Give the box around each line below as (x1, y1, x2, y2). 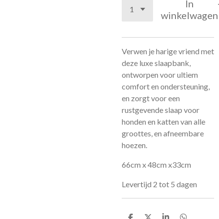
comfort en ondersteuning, (122, 82, 210, 91)
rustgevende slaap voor (122, 105, 199, 114)
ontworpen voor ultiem (122, 70, 198, 79)
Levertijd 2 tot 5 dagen (122, 179, 197, 189)
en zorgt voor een (122, 93, 180, 103)
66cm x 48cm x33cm (122, 160, 191, 169)
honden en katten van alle (122, 117, 205, 126)
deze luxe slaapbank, (122, 58, 191, 67)
